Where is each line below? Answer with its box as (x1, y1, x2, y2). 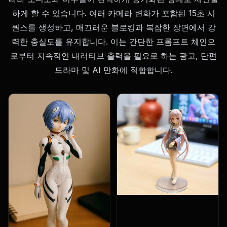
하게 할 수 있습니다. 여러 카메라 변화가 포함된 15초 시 (12, 8, 215, 18)
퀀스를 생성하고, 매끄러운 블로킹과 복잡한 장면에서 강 (11, 22, 216, 32)
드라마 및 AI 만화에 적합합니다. (54, 65, 173, 75)
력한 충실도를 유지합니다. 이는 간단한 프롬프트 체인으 (12, 36, 215, 47)
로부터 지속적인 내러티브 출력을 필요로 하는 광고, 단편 (10, 51, 217, 61)
